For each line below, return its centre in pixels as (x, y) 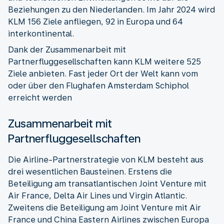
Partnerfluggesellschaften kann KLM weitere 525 (104, 61)
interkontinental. (41, 33)
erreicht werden (40, 97)
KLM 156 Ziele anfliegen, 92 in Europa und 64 (95, 21)
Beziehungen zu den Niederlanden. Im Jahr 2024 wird (111, 9)
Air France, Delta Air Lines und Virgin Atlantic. (97, 195)
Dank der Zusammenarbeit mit (67, 49)
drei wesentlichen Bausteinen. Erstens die (90, 171)
